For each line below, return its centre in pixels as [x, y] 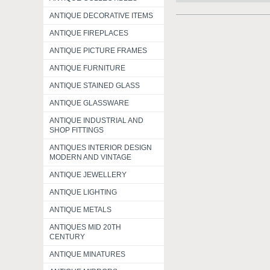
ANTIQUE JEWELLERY [88, 175]
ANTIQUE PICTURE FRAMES [98, 51]
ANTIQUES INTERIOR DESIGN [101, 148]
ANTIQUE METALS [80, 210]
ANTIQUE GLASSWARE [89, 103]
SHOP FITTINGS [77, 130]
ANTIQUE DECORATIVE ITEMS [101, 16]
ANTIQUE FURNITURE [87, 68]
